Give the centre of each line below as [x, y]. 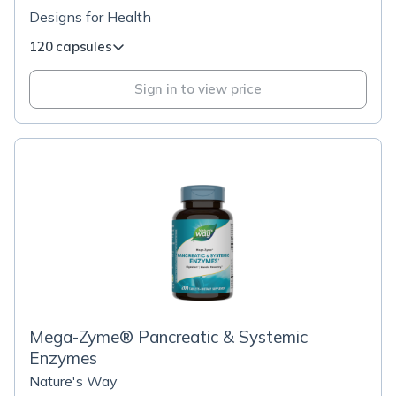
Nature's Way [73, 381]
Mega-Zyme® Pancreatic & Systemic [168, 337]
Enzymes [63, 358]
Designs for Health [90, 17]
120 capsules [71, 46]
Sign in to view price [198, 89]
